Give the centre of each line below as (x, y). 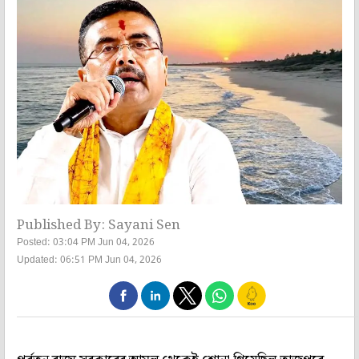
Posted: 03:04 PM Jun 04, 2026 (86, 242)
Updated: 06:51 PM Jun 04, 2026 (89, 260)
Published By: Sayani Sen (99, 225)
